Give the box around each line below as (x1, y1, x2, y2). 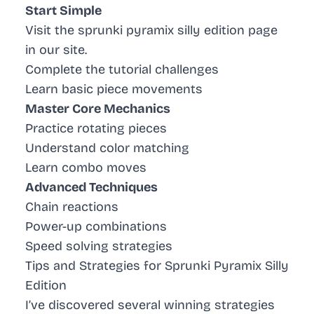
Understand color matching (25, 140, 189, 156)
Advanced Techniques (25, 179, 158, 196)
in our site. (25, 42, 87, 58)
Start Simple (25, 3, 102, 19)
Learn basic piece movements (25, 81, 203, 97)
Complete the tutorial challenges (25, 62, 219, 78)
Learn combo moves (25, 160, 146, 176)
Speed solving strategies (25, 238, 172, 254)
